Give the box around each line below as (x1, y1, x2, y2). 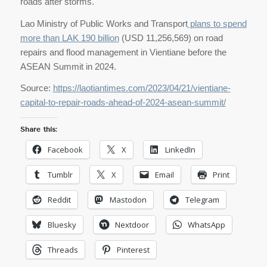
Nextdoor (114, 219, 149, 230)
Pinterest (116, 244, 150, 255)
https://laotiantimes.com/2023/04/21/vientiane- (52, 83, 231, 94)
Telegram (185, 194, 219, 205)
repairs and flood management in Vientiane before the (20, 46, 226, 57)
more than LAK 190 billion (20, 32, 119, 43)
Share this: (20, 125, 57, 133)
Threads (47, 244, 78, 255)
